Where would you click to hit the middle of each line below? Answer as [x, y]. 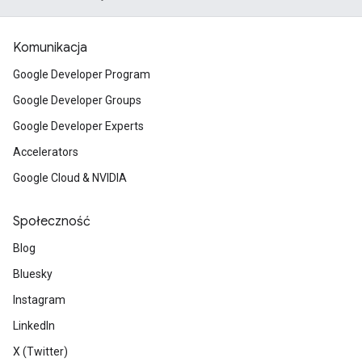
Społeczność [52, 221]
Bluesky [33, 274]
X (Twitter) [40, 351]
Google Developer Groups [77, 100]
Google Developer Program [82, 74]
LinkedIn [34, 326]
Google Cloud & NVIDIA [70, 178]
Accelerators [46, 152]
